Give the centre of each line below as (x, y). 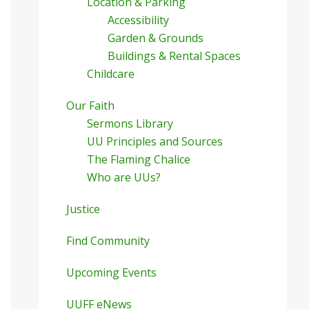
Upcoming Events (111, 272)
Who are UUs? (124, 177)
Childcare (111, 74)
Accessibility (138, 20)
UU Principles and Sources (155, 141)
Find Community (108, 241)
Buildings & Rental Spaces (174, 56)
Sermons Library (130, 123)
